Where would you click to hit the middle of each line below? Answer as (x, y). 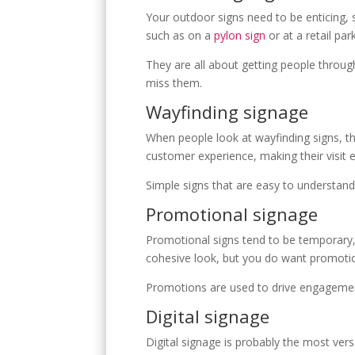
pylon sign (240, 35)
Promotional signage (232, 214)
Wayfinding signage (227, 111)
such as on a (180, 35)
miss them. (174, 82)
